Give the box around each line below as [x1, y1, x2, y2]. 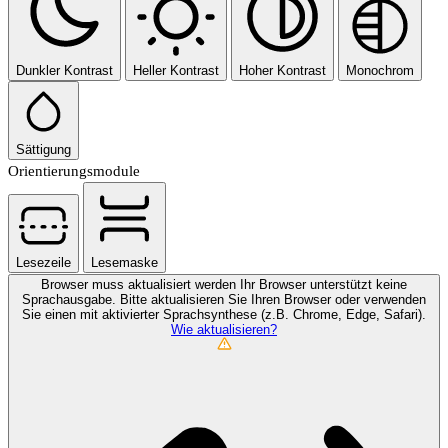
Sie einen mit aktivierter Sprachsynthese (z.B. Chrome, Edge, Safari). [22, 307, 426, 323]
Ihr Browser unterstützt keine [240, 277, 407, 293]
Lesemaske [91, 255, 158, 271]
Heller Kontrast [133, 63, 219, 79]
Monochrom [346, 63, 414, 79]
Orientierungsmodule [8, 163, 140, 180]
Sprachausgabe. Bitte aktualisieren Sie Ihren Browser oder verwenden [22, 292, 426, 308]
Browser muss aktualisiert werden [41, 277, 240, 293]
